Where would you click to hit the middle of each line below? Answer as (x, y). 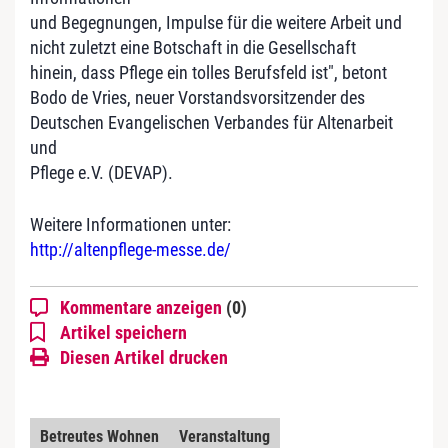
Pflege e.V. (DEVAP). (101, 172)
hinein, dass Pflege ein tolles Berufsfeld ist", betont (208, 72)
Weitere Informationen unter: (130, 224)
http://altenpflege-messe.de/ (130, 249)
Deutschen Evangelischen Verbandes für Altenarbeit (211, 122)
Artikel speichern (123, 332)
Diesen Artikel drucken (144, 357)
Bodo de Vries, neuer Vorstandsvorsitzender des (197, 97)
